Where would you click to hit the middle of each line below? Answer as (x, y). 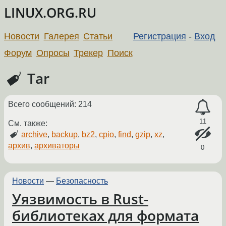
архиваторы (57, 145)
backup (65, 134)
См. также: (28, 123)
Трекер (89, 53)
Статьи (98, 36)
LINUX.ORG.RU (50, 13)
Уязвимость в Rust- (80, 199)
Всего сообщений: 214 (50, 104)
